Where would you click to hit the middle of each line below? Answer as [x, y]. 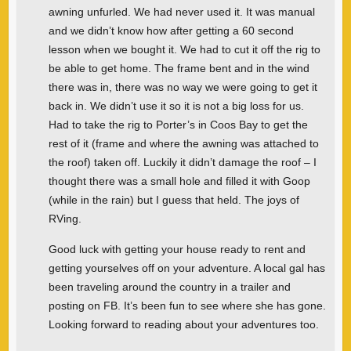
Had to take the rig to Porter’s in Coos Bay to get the [178, 124]
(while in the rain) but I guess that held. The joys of [174, 199]
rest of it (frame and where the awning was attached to [183, 143]
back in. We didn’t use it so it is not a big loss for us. [176, 105]
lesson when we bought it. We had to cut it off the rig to [184, 49]
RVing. [65, 218]
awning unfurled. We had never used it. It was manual [181, 11]
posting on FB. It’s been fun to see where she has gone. [187, 305]
